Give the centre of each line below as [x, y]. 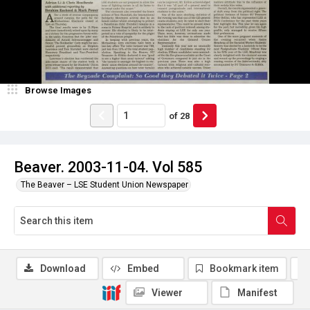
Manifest [257, 293]
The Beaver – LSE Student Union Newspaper [104, 185]
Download [63, 268]
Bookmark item [244, 268]
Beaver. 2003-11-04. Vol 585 [108, 167]
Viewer [167, 293]
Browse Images [58, 90]
